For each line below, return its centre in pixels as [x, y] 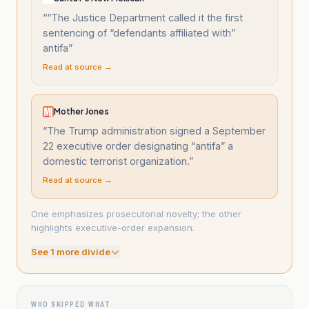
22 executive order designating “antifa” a [138, 146]
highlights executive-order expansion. [113, 228]
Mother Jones [81, 111]
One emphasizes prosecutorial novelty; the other [136, 214]
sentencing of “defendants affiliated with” [139, 33]
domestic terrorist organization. [116, 161]
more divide [82, 252]
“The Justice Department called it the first [145, 18]
